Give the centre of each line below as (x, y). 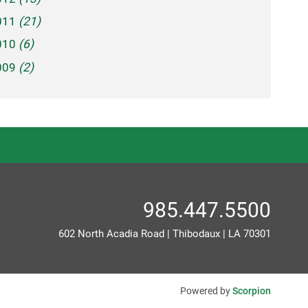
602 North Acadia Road (113, 234)
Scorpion (252, 290)
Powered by (207, 290)
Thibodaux (197, 234)
